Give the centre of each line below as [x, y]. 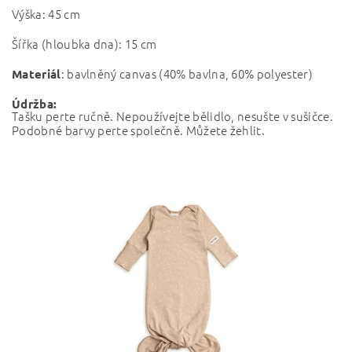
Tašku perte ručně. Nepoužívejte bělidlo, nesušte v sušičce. [172, 116]
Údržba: [35, 104]
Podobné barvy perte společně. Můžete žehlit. [139, 130]
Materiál [37, 74]
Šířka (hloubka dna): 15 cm [84, 44]
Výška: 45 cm [46, 14]
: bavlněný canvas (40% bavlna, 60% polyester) [187, 73]
